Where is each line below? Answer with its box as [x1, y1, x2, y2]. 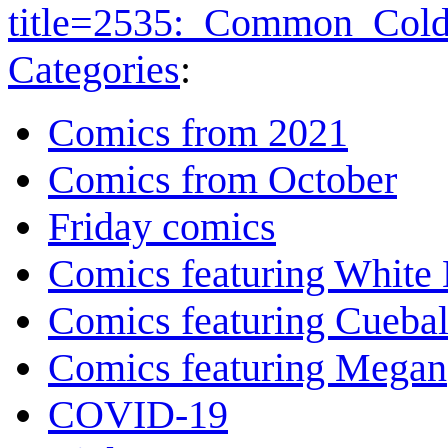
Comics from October [48, 157, 397, 203]
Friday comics [48, 204, 276, 250]
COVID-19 [48, 392, 228, 438]
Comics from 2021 [48, 110, 348, 156]
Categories [8, 47, 180, 93]
